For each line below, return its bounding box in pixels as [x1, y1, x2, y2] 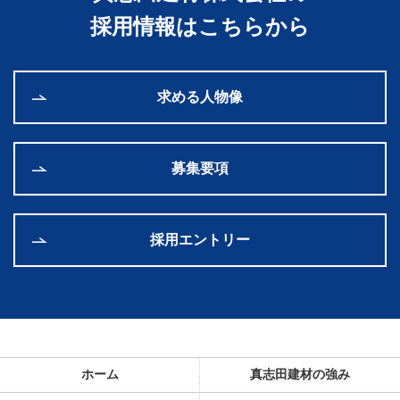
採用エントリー [150, 231, 250, 247]
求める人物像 [157, 88, 243, 104]
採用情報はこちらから [90, 14, 310, 38]
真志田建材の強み [250, 367, 350, 381]
